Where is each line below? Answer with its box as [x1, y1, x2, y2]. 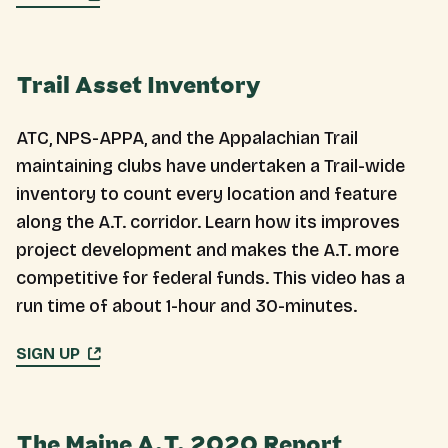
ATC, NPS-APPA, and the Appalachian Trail [16, 127, 358, 149]
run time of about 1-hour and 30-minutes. [16, 295, 357, 317]
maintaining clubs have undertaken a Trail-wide [16, 155, 405, 177]
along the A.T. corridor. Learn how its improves [16, 211, 400, 233]
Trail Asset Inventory [16, 76, 260, 96]
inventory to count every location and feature [16, 183, 397, 205]
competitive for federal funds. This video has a [16, 267, 405, 289]
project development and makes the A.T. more [16, 239, 399, 261]
